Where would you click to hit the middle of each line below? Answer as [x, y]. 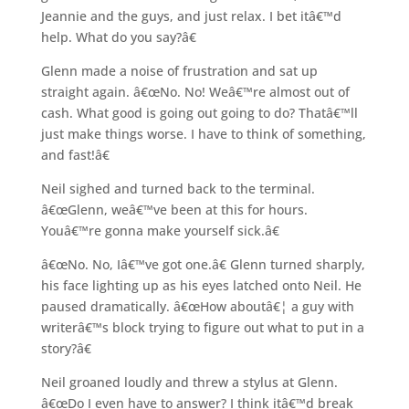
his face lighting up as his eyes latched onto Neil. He [201, 285]
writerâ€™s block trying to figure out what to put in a [202, 327]
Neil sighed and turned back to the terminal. [178, 188]
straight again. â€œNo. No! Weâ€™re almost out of [195, 91]
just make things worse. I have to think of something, [203, 133]
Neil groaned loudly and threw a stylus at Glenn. [189, 382]
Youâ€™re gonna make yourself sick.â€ [160, 230]
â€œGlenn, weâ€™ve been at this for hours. [174, 209]
